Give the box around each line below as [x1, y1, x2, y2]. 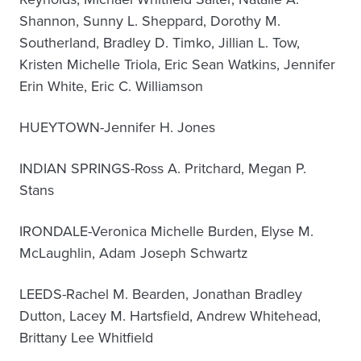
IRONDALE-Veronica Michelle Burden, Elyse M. [19, 221, 313, 242]
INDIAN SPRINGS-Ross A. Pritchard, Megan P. [19, 158, 306, 179]
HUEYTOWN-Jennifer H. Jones [19, 117, 215, 138]
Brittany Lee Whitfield [19, 327, 153, 348]
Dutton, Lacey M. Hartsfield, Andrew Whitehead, [19, 305, 321, 326]
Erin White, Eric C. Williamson [19, 76, 203, 97]
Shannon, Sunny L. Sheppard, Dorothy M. [19, 10, 280, 31]
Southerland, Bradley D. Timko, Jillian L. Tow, [19, 32, 300, 53]
